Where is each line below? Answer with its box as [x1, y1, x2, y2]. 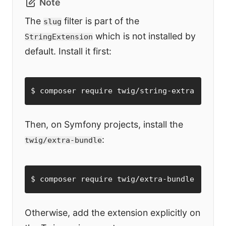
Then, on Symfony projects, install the [25, 119, 183, 130]
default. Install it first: [25, 46, 111, 57]
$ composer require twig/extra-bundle [31, 175, 194, 184]
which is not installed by [93, 31, 196, 42]
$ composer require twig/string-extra [31, 87, 194, 95]
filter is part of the [62, 16, 139, 27]
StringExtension [25, 33, 93, 41]
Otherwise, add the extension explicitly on [25, 207, 200, 218]
